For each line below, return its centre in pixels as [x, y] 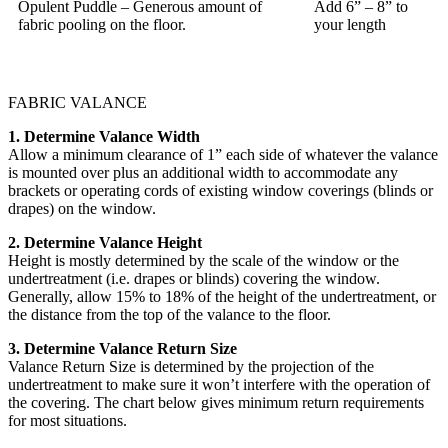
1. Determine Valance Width [104, 137]
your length [350, 25]
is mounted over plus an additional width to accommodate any [203, 173]
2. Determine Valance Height [105, 243]
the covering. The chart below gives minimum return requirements [216, 403]
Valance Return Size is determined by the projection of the [191, 367]
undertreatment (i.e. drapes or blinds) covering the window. [194, 279]
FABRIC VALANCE [77, 103]
